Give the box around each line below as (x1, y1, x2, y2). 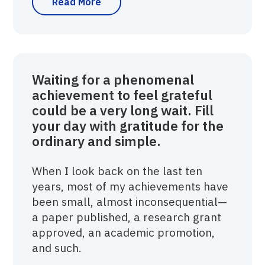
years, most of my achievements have (32, 178, 229, 193)
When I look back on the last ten (32, 163, 203, 178)
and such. (32, 240, 82, 255)
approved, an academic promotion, (32, 224, 215, 240)
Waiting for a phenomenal (32, 70, 195, 88)
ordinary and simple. (32, 132, 161, 150)
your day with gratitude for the (32, 117, 224, 134)
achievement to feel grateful (32, 86, 213, 104)
